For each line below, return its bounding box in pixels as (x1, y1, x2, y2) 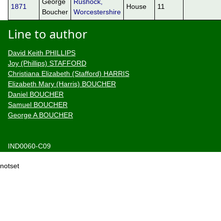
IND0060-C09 (8, 142, 51, 150)
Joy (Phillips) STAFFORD (8, 59, 86, 68)
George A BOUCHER (8, 111, 73, 119)
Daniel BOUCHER (8, 90, 64, 99)
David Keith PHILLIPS (8, 49, 75, 57)
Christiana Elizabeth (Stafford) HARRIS (8, 70, 129, 78)
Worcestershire (74, 8, 121, 16)
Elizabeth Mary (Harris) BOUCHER (8, 80, 116, 88)
